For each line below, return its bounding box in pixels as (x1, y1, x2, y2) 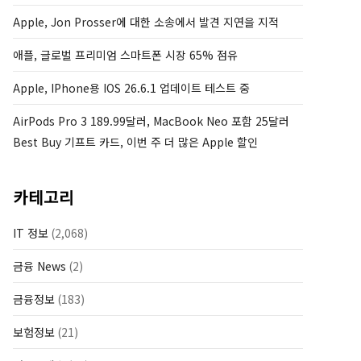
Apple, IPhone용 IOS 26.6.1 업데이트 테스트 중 (13, 80, 250, 96)
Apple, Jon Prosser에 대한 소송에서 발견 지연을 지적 (13, 14, 279, 30)
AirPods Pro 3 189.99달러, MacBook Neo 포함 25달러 (13, 113, 289, 129)
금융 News (13, 258, 66, 274)
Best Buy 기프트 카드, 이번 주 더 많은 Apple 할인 (13, 134, 258, 150)
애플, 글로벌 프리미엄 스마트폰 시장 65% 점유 (13, 47, 238, 63)
